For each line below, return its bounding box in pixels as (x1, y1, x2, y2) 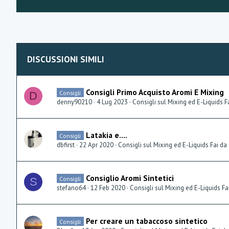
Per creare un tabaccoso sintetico (85, 216, 208, 226)
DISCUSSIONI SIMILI (27, 54, 104, 65)
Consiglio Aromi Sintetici (85, 173, 174, 184)
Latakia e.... (85, 130, 127, 141)
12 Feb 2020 (90, 184, 125, 193)
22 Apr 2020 (79, 141, 113, 150)
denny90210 (57, 98, 92, 107)
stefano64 (57, 184, 86, 193)
